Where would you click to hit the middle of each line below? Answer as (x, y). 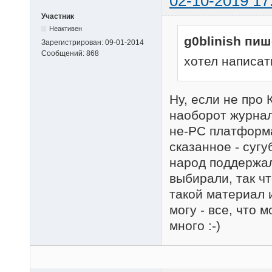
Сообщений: (64, 53)
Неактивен (66, 28)
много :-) (195, 225)
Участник (58, 16)
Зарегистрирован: (73, 42)
